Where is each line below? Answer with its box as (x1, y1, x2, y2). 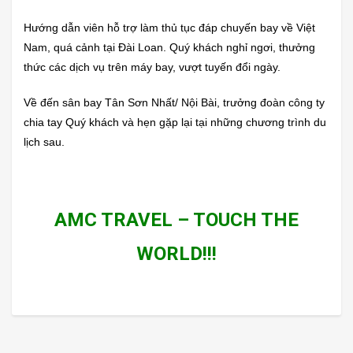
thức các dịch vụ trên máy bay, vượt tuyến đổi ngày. (24, 61, 281, 74)
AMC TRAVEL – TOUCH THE (54, 209, 299, 232)
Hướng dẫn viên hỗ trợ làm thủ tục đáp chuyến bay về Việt (24, 21, 315, 35)
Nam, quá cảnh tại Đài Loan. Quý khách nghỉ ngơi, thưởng (24, 41, 315, 54)
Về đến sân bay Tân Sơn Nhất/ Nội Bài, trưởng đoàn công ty (24, 96, 325, 110)
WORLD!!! (136, 243, 217, 266)
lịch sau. (24, 136, 65, 149)
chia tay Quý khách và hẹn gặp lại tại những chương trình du (24, 116, 326, 129)
